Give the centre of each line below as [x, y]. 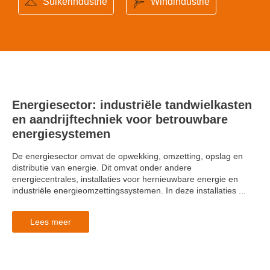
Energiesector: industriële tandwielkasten [132, 105]
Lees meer [51, 222]
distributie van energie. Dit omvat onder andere [102, 168]
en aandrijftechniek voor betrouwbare [120, 119]
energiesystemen [61, 133]
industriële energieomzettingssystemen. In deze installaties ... [129, 191]
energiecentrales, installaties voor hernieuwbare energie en [125, 179]
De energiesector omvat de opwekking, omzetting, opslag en [127, 156]
